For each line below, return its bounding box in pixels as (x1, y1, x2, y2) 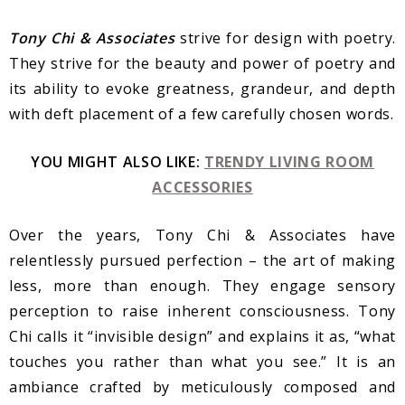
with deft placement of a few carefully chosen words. (9, 104, 394, 125)
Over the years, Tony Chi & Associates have (9, 225, 396, 246)
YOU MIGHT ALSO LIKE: (30, 152, 204, 173)
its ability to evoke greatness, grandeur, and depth (9, 79, 396, 99)
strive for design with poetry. (179, 28, 397, 49)
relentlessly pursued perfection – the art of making (9, 250, 396, 271)
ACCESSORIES (152, 177, 253, 198)
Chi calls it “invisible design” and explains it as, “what (9, 326, 396, 347)
